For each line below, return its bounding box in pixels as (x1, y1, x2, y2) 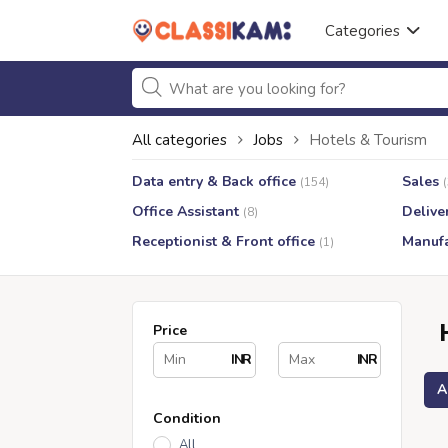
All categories (132, 130, 227, 150)
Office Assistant (132, 202, 239, 221)
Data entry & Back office (132, 172, 296, 191)
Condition (153, 409, 221, 428)
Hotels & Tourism (309, 130, 427, 150)
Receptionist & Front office (132, 232, 315, 251)
